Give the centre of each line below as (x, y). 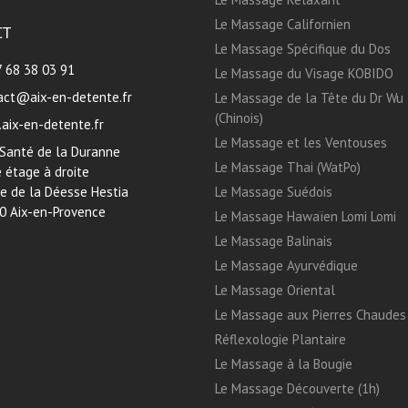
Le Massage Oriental (275, 290)
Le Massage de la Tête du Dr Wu (309, 98)
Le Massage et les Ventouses (301, 143)
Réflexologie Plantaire (280, 339)
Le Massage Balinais (273, 241)
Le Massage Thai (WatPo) (287, 167)
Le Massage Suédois (273, 192)
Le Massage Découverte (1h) (297, 388)
